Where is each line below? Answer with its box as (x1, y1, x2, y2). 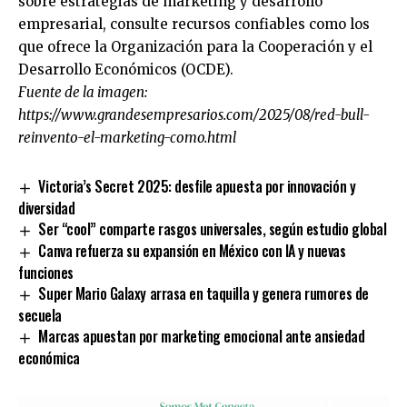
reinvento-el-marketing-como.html (18, 129, 236, 147)
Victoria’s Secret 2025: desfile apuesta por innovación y (38, 175, 356, 198)
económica (18, 346, 80, 369)
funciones (18, 262, 74, 284)
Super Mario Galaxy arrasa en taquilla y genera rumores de (38, 283, 369, 305)
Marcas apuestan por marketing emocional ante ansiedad (38, 324, 365, 347)
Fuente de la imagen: (18, 84, 147, 102)
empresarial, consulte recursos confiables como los (18, 15, 370, 34)
